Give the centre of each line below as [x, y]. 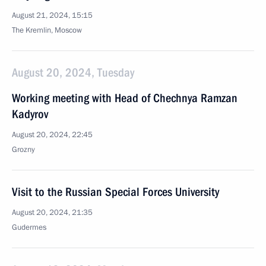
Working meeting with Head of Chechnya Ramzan [125, 98]
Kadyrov [30, 114]
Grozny [23, 150]
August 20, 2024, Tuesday [73, 72]
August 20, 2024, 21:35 [52, 213]
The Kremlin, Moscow [47, 30]
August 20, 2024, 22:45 [52, 135]
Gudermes [29, 227]
